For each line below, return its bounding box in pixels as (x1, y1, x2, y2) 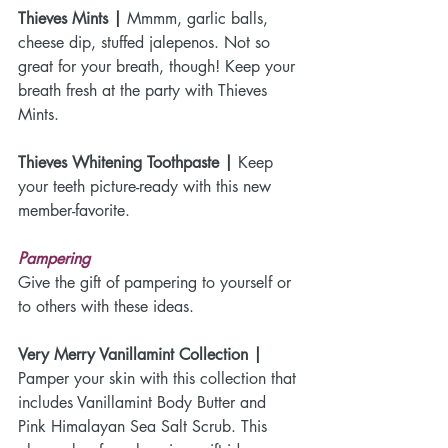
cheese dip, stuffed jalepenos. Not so (18, 31, 275, 53)
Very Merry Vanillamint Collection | (18, 343, 267, 365)
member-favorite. (18, 199, 130, 221)
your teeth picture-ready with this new (18, 175, 276, 197)
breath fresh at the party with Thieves (18, 79, 272, 101)
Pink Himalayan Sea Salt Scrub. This (18, 415, 272, 437)
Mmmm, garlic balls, (122, 7, 273, 29)
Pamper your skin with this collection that (18, 367, 301, 389)
